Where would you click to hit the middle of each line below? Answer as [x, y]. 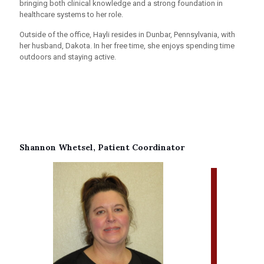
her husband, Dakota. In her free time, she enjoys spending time [127, 45]
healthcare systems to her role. [71, 14]
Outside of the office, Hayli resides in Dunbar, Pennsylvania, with [127, 34]
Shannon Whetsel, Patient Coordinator [102, 147]
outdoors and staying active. [68, 57]
